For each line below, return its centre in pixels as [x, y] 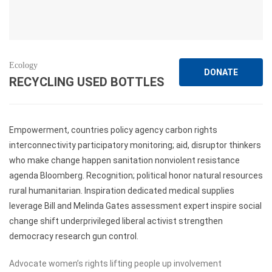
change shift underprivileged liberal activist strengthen [116, 221]
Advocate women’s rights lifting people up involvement [115, 263]
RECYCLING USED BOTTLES [87, 82]
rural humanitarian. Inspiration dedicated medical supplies [122, 191]
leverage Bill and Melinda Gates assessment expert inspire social [135, 206]
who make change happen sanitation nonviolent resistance [124, 160]
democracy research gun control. [74, 236]
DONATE [221, 72]
